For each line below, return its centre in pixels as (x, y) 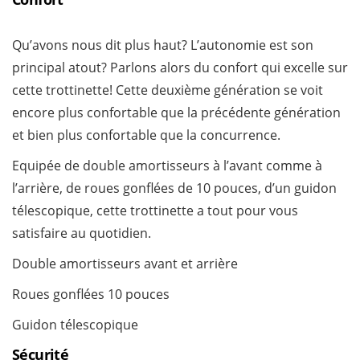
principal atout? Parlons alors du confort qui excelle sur (180, 68)
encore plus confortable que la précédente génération (176, 113)
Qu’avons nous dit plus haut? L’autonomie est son (163, 45)
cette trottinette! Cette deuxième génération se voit (168, 90)
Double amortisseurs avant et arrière (125, 264)
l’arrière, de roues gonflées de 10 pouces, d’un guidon (174, 188)
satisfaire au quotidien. (82, 233)
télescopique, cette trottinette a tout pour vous (155, 211)
